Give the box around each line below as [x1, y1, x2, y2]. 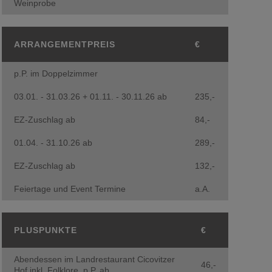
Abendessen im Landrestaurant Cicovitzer [13, 254, 175, 264]
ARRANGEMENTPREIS [13, 39, 115, 49]
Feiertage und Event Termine [13, 184, 126, 194]
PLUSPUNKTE [13, 225, 77, 235]
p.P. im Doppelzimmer [13, 69, 98, 78]
